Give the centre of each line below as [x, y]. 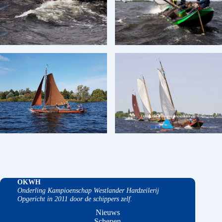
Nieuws [108, 213]
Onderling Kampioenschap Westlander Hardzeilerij [88, 191]
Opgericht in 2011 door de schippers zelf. [75, 199]
